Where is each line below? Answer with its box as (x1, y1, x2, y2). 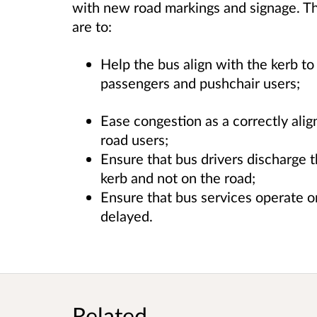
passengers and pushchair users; (100, 74, 300, 92)
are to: (72, 18, 112, 35)
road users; (100, 131, 168, 149)
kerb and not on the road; (100, 169, 255, 187)
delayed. (100, 207, 153, 225)
